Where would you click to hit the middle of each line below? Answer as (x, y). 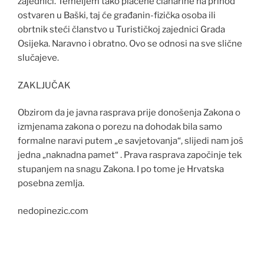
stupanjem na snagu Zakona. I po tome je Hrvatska (121, 169)
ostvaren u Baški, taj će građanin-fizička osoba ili (117, 16)
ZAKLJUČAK (44, 85)
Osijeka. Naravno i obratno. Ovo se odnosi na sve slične (130, 44)
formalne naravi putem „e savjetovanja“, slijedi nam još (131, 141)
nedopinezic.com (53, 211)
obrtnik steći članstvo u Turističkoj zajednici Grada (121, 30)
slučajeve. (38, 58)
